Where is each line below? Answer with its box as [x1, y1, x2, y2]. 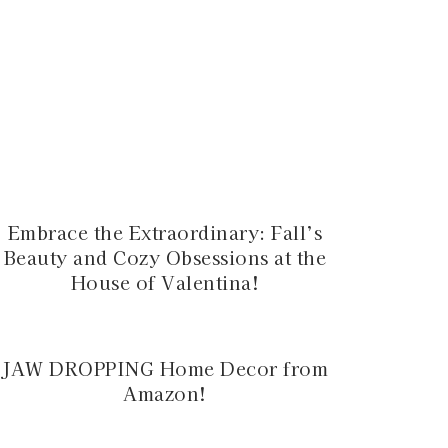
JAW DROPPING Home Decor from [2, 354, 329, 381]
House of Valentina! [70, 269, 260, 296]
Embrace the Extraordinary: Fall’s [7, 219, 323, 246]
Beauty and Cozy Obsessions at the [3, 244, 327, 271]
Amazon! [123, 379, 207, 406]
